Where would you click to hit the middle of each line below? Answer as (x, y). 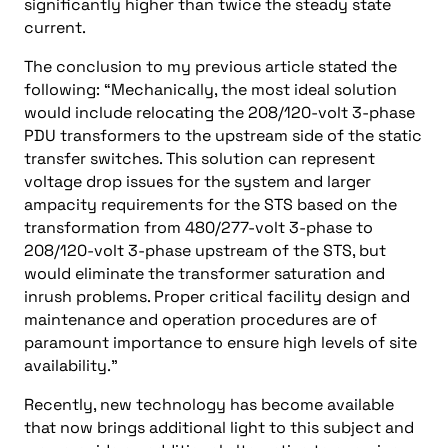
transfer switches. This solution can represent (199, 158)
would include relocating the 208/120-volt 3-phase (219, 112)
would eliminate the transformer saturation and (204, 273)
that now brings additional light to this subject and (219, 427)
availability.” (71, 365)
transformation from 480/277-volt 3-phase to (198, 227)
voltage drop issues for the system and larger (197, 181)
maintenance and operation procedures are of (200, 319)
